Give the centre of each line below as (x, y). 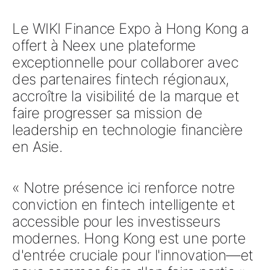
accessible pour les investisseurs (116, 221)
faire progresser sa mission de (107, 113)
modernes (45, 238)
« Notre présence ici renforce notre (124, 187)
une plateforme (146, 45)
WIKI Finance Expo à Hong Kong (135, 28)
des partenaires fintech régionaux (119, 79)
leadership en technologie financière (127, 130)
